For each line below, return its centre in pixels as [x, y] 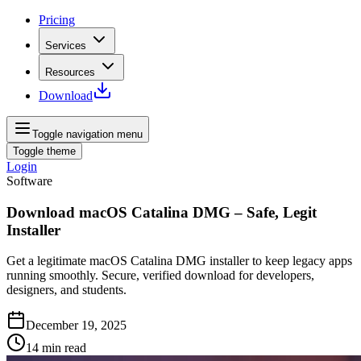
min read [64, 348]
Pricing [57, 20]
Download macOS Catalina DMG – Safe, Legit [162, 212]
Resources [70, 72]
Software [29, 181]
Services [66, 46]
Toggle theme [44, 151]
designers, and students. [66, 290]
